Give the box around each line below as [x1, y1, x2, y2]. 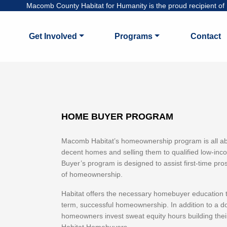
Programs [115, 32, 153, 41]
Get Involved [28, 32, 77, 41]
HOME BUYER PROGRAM [61, 111, 173, 122]
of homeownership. [61, 170, 123, 178]
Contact [190, 32, 221, 41]
